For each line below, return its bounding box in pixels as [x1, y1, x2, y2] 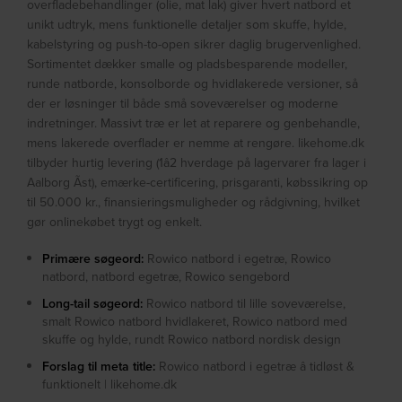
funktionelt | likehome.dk [42, 375, 178, 394]
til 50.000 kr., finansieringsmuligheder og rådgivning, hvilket [27, 193, 361, 212]
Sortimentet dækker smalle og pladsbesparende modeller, [27, 55, 348, 74]
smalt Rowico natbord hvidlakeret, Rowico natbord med [42, 312, 348, 331]
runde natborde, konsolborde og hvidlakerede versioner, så [27, 74, 359, 93]
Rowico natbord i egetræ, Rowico [144, 249, 332, 268]
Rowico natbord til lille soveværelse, [143, 294, 346, 313]
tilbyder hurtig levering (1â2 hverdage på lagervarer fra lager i [27, 153, 367, 172]
